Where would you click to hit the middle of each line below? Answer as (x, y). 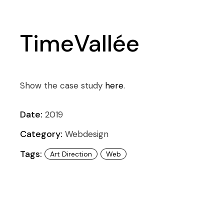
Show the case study (63, 85)
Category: (41, 134)
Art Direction (71, 154)
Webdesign (87, 134)
